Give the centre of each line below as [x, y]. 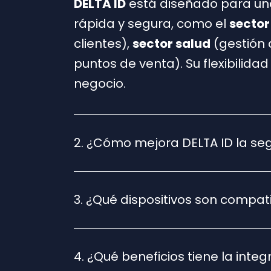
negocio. [100, 83]
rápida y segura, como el [152, 23]
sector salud [171, 43]
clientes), [103, 43]
